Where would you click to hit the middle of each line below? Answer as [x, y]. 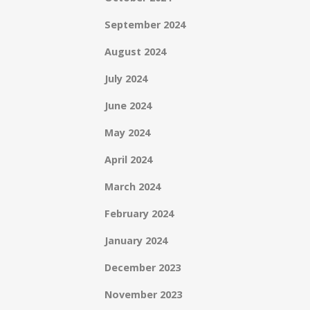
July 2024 [126, 79]
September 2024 [145, 25]
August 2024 [135, 52]
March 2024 [133, 186]
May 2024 [127, 133]
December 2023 [143, 267]
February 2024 [139, 213]
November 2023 [143, 294]
